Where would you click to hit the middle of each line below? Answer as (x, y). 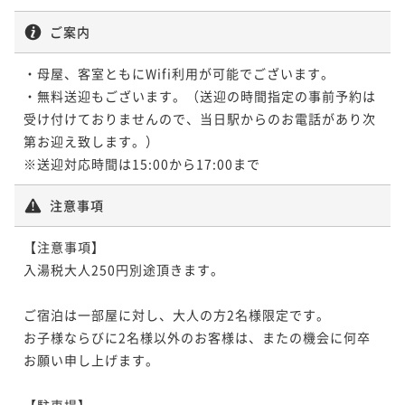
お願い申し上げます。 (91, 359)
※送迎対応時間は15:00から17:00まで (142, 163)
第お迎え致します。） (91, 141)
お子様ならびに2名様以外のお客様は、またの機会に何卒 (197, 337)
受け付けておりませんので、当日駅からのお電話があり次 (200, 118)
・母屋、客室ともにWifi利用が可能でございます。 (179, 73)
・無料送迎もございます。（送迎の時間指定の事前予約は (200, 95)
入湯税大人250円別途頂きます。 (124, 269)
